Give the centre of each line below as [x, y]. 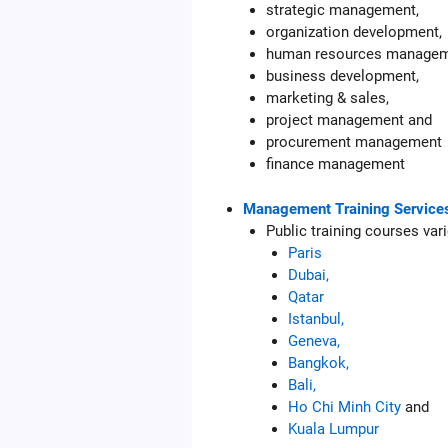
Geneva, [314, 340]
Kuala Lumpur [334, 428]
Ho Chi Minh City [345, 406]
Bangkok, [319, 362]
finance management [335, 164]
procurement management [353, 142]
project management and [348, 120]
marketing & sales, [327, 98]
